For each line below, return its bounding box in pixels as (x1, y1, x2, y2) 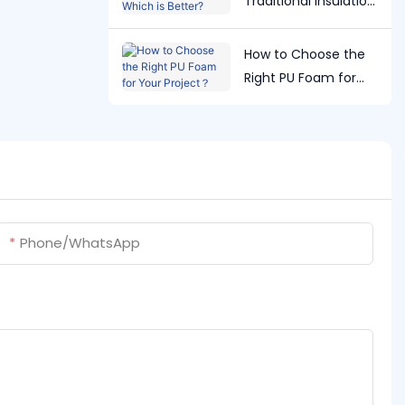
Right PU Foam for (243, 68, 356, 87)
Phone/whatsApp (20, 232, 140, 252)
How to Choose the (243, 44, 365, 63)
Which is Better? (243, 14, 346, 33)
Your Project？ (243, 91, 334, 110)
